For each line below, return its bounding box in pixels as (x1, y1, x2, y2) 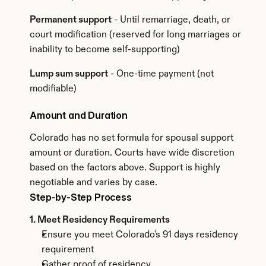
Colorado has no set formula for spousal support (30, 134, 233, 143)
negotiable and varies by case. (30, 178, 157, 188)
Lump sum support (30, 69, 108, 79)
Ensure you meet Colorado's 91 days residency (42, 230, 238, 240)
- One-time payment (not (108, 69, 214, 79)
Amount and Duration (30, 109, 128, 121)
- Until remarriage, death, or (112, 15, 230, 25)
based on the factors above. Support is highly (30, 163, 220, 173)
